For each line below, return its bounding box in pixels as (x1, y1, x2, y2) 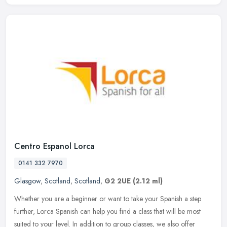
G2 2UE (104, 176, 131, 186)
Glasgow (14, 176, 41, 186)
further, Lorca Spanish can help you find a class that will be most (14, 206, 201, 217)
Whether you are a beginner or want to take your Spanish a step (14, 194, 201, 204)
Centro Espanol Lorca (14, 140, 95, 153)
